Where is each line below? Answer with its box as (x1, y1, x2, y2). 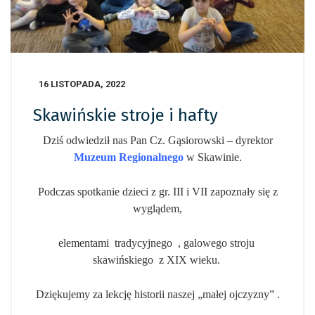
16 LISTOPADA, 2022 (39, 79, 125, 90)
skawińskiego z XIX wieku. (92, 254, 223, 266)
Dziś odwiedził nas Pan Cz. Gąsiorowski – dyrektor (42, 134, 273, 147)
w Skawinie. (183, 151, 242, 164)
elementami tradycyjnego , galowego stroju (58, 237, 257, 250)
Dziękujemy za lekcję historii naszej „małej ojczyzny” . (35, 288, 280, 301)
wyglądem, (133, 202, 182, 215)
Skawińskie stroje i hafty (33, 105, 218, 126)
